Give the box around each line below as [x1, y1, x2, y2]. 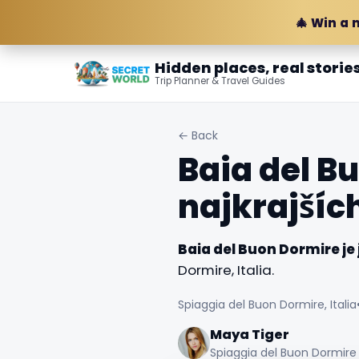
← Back [177, 127, 218, 143]
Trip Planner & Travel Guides [155, 75, 286, 87]
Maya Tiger [209, 325, 289, 344]
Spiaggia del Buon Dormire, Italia [177, 296, 357, 313]
